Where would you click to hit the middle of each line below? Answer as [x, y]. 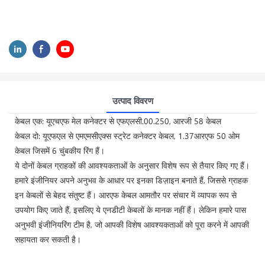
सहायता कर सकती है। [48, 239]
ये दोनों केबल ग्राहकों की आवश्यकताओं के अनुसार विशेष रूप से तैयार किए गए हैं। [132, 165]
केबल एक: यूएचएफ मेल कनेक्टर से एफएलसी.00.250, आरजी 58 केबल [118, 121]
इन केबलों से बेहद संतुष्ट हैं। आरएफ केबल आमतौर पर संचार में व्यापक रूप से [126, 195]
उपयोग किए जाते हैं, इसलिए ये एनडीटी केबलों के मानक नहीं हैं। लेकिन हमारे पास [130, 209]
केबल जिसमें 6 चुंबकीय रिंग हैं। [60, 150]
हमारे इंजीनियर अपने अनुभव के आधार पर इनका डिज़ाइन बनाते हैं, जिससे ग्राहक [131, 180]
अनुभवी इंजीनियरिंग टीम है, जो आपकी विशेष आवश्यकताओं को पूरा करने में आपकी [132, 224]
